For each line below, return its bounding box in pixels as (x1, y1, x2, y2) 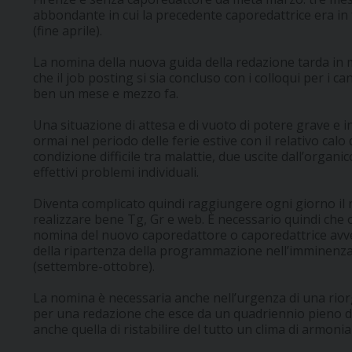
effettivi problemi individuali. (33, 163, 199, 181)
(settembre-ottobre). (33, 257, 155, 275)
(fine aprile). (33, 21, 102, 39)
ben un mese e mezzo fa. (33, 84, 178, 102)
